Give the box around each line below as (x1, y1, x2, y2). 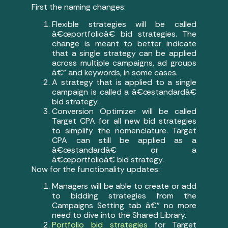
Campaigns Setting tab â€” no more (52, 200, 196, 211)
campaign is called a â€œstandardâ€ (52, 86, 196, 97)
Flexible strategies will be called (52, 18, 196, 30)
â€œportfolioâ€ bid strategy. (52, 154, 164, 165)
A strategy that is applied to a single (52, 76, 196, 88)
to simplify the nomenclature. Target (52, 125, 196, 136)
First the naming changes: (32, 2, 126, 13)
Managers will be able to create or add (52, 181, 196, 192)
